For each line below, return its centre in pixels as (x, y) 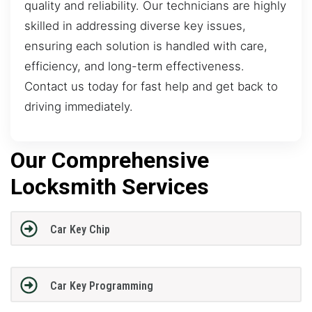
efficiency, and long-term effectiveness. (134, 67)
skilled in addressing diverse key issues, (135, 26)
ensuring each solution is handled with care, (146, 46)
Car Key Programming (101, 286)
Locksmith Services (110, 186)
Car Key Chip (80, 230)
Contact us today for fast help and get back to (151, 87)
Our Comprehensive (110, 160)
